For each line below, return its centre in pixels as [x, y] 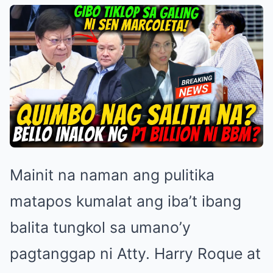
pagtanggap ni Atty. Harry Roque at [135, 254]
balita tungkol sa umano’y [100, 228]
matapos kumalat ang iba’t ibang [126, 201]
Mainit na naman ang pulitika [112, 175]
